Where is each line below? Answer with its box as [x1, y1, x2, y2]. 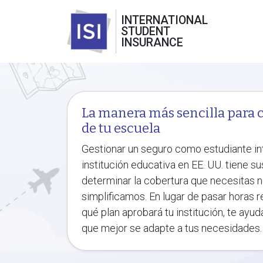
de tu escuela [82, 120, 160, 136]
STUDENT [121, 25, 170, 38]
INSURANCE [121, 36, 183, 49]
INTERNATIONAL [121, 14, 208, 27]
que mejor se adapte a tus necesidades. [82, 222, 262, 234]
